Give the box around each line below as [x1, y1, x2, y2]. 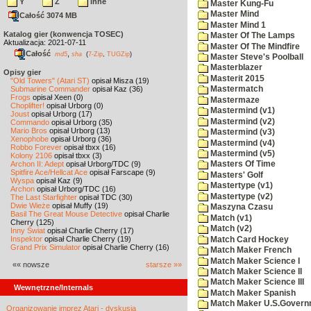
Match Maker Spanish [208, 288, 296, 297]
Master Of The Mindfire [208, 42, 300, 51]
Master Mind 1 [208, 20, 266, 29]
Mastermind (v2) [208, 117, 275, 126]
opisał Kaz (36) [90, 85, 143, 93]
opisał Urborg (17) [29, 110, 92, 118]
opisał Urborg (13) [47, 126, 110, 135]
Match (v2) [208, 224, 252, 233]
